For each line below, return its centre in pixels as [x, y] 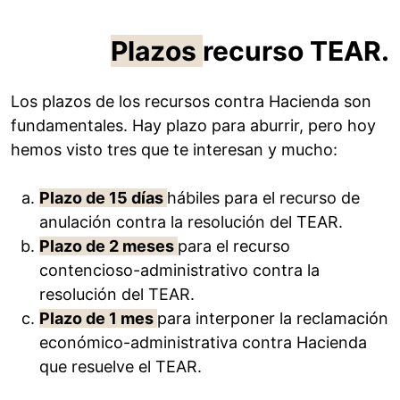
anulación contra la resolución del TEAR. [191, 222]
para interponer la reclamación [273, 319]
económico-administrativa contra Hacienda [203, 343]
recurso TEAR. [296, 51]
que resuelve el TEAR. [121, 367]
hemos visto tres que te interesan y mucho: [174, 150]
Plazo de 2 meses [108, 246]
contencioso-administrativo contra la [179, 271]
